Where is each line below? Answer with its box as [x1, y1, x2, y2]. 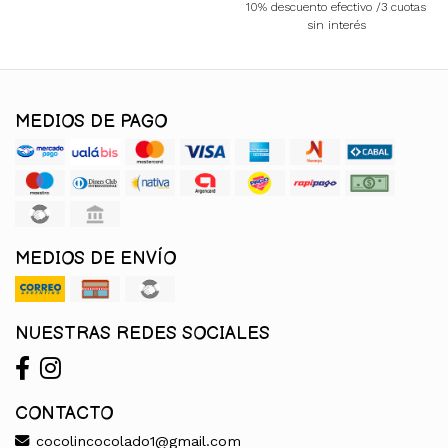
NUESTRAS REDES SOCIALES [15, 323, 270, 345]
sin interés [306, 18, 366, 33]
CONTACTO [15, 403, 113, 425]
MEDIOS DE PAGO [15, 111, 167, 133]
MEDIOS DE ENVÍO [15, 248, 176, 270]
